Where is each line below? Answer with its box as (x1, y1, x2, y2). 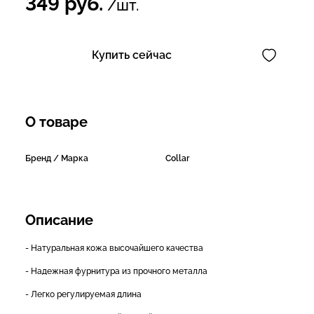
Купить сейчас (92, 48, 172, 62)
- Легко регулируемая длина (25, 289, 142, 299)
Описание (25, 211, 93, 228)
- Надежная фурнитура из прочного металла (25, 266, 207, 276)
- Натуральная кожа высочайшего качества (25, 243, 203, 253)
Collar (165, 153, 189, 163)
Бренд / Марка (25, 153, 88, 163)
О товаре (25, 113, 88, 130)
